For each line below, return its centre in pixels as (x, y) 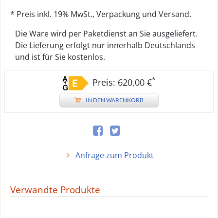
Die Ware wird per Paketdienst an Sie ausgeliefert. (106, 34)
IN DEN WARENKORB (115, 100)
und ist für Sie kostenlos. (60, 57)
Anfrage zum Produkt (113, 155)
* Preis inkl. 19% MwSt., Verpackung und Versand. (101, 14)
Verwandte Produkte (55, 190)
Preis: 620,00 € (122, 82)
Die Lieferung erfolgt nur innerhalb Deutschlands (105, 45)
